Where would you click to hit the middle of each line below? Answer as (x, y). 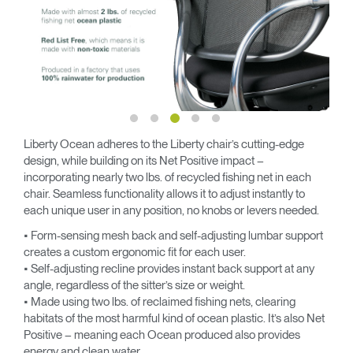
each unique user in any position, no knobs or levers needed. (171, 210)
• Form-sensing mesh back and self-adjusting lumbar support (173, 235)
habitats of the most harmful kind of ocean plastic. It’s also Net (174, 318)
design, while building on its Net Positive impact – (144, 161)
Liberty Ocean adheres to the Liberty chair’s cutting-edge (164, 144)
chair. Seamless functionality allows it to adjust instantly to (164, 194)
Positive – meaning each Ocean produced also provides (162, 334)
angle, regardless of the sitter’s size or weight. (134, 285)
